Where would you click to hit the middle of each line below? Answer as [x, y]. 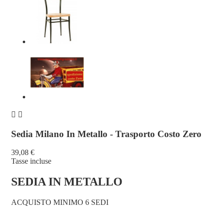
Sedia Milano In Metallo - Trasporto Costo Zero [106, 134]
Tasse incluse [31, 161]
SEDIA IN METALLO [67, 182]
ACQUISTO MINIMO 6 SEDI [60, 202]
